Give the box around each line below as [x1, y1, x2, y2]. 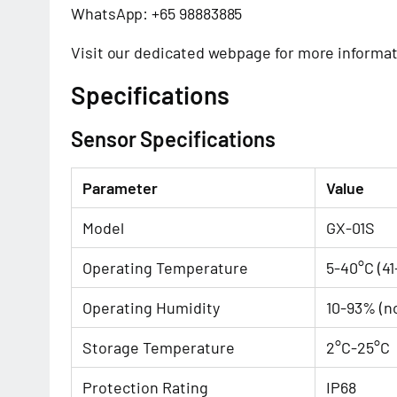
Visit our [71, 43, 135, 62]
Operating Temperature [82, 258, 248, 277]
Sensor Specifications [71, 126, 276, 152]
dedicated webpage [134, 43, 272, 62]
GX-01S [326, 218, 375, 237]
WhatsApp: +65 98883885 [71, 4, 243, 23]
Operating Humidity [82, 298, 220, 317]
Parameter [82, 178, 158, 198]
